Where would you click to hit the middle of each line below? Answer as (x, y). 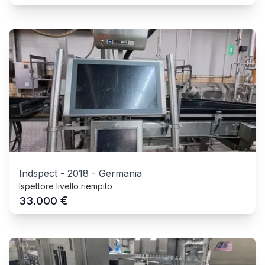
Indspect (38, 173)
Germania (120, 173)
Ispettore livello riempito (66, 186)
